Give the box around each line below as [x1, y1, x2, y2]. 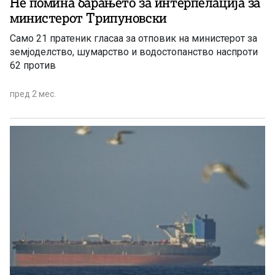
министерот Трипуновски [10, 9, 167, 26]
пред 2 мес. [10, 88, 56, 99]
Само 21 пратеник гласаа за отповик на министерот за [10, 32, 257, 44]
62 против [10, 59, 56, 71]
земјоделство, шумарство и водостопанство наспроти [10, 45, 258, 58]
